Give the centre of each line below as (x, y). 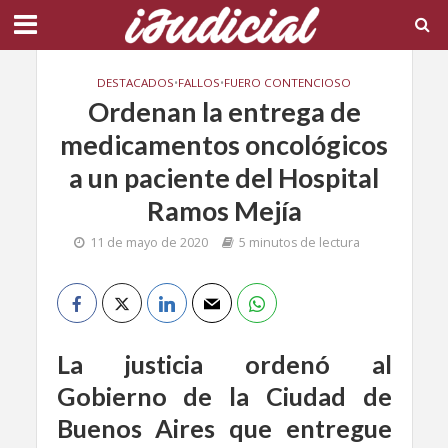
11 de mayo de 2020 (149, 242)
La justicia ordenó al (224, 364)
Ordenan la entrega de (224, 111)
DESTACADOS (135, 82)
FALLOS (199, 82)
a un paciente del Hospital (224, 177)
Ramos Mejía (224, 210)
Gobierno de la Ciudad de (224, 396)
